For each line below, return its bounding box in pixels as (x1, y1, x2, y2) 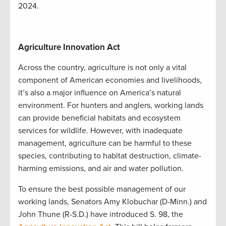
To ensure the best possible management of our (18, 184, 186, 194)
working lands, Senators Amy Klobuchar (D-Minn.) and (18, 196, 207, 207)
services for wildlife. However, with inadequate (18, 125, 183, 136)
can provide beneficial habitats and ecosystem (18, 112, 181, 123)
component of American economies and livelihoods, (18, 75, 202, 85)
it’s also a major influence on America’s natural (18, 87, 181, 98)
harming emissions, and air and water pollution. (18, 163, 188, 174)
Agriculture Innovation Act (18, 41, 120, 52)
